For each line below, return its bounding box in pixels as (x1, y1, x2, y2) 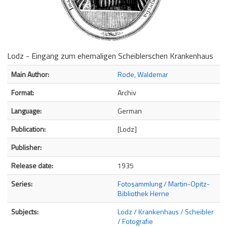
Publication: (11, 123, 46, 134)
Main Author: (11, 68, 49, 80)
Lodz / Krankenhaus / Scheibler (118, 206, 214, 217)
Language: (11, 105, 42, 116)
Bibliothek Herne (118, 187, 169, 199)
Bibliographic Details (7, 64, 69, 75)
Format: (11, 87, 34, 98)
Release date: (11, 160, 53, 171)
